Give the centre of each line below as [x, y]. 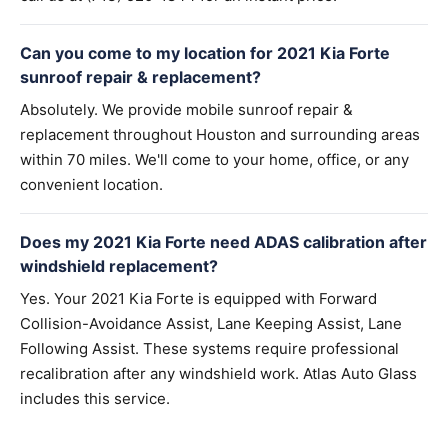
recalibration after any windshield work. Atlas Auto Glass [218, 373]
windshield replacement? [119, 266]
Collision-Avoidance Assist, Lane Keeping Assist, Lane [211, 323]
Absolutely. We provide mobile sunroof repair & [186, 109]
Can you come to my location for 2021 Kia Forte [205, 53]
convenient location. [91, 184]
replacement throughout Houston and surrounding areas [220, 134]
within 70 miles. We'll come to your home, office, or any [214, 159]
